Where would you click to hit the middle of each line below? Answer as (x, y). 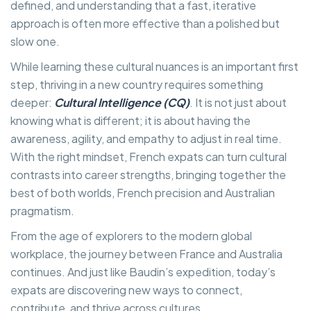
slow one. (35, 41)
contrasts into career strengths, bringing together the (148, 174)
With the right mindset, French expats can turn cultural (149, 156)
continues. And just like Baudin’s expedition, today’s (143, 271)
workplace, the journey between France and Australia (146, 253)
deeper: (32, 102)
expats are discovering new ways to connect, (126, 289)
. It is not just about (238, 102)
